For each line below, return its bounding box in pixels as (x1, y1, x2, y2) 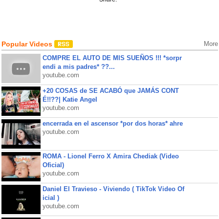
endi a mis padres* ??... (42, 63, 115, 70)
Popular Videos (1, 40, 54, 48)
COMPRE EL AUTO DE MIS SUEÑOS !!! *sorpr (42, 54, 182, 62)
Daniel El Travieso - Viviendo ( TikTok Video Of (42, 185, 184, 193)
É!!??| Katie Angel (42, 96, 97, 103)
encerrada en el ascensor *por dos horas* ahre (42, 120, 183, 127)
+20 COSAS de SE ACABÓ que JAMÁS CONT (42, 87, 179, 94)
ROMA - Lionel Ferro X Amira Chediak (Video (42, 153, 179, 160)
